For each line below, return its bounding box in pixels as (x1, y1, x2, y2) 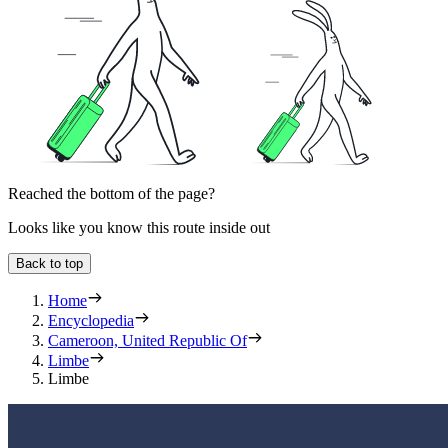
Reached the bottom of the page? (8, 184, 215, 202)
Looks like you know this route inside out (8, 218, 270, 236)
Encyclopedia (48, 311, 134, 329)
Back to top (16, 255, 83, 271)
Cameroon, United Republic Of (48, 331, 247, 349)
